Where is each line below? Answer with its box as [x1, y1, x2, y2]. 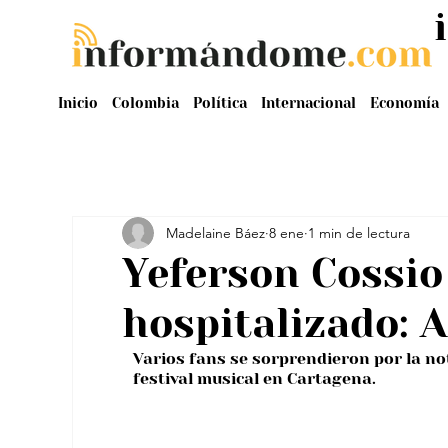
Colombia [111, 94, 179, 111]
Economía [369, 94, 439, 111]
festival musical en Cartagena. [133, 369, 376, 388]
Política [192, 94, 247, 111]
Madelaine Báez [166, 223, 265, 242]
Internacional [260, 94, 356, 111]
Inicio [57, 94, 98, 111]
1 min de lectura [308, 223, 410, 242]
